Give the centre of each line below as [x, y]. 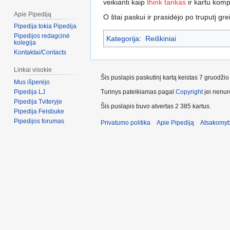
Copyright [189, 92]
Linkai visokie [33, 70]
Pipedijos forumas [39, 121]
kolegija [25, 43]
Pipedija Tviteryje [38, 102]
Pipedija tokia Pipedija [45, 26]
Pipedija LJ [30, 92]
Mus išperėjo [32, 82]
